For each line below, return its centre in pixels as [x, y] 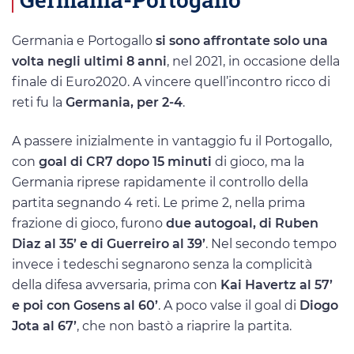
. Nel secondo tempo [271, 244]
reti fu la [39, 103]
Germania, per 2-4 [124, 103]
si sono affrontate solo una [242, 41]
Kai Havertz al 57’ [277, 285]
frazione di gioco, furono [89, 224]
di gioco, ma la [258, 162]
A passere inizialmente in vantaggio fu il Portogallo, [172, 141]
